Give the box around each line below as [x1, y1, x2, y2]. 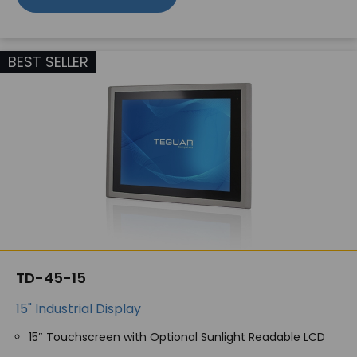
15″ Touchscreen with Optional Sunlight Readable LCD [29, 329, 325, 345]
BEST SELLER [8, 52, 88, 72]
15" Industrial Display [16, 300, 141, 318]
